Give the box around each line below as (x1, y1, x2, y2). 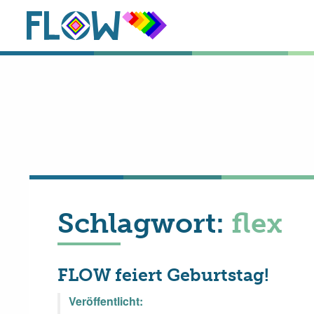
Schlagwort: (57, 206, 231, 240)
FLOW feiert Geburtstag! (57, 264, 269, 286)
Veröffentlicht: (69, 293, 143, 309)
